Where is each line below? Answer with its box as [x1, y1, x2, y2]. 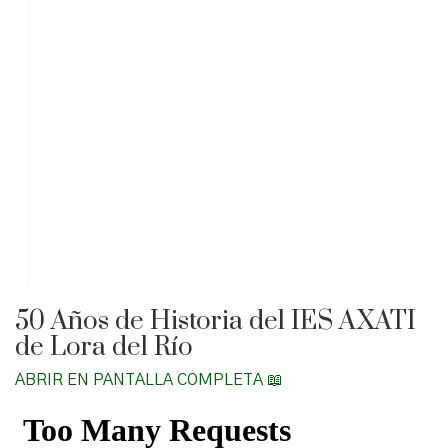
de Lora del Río [15, 330, 193, 364]
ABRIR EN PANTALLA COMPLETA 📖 [15, 372, 283, 389]
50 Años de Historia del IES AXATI [15, 304, 416, 338]
